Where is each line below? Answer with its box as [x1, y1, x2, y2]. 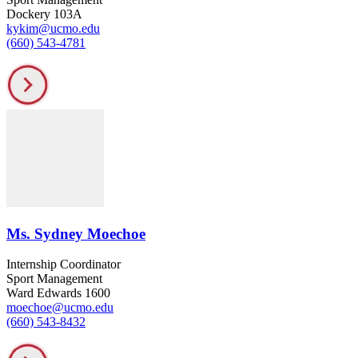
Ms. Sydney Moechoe [6, 225, 145, 242]
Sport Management [6, 272, 102, 286]
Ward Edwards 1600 [6, 286, 110, 300]
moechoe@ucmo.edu [6, 300, 113, 315]
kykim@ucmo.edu [6, 22, 100, 35]
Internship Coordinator [6, 257, 121, 272]
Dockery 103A [6, 7, 82, 21]
